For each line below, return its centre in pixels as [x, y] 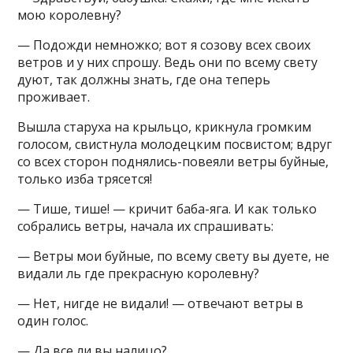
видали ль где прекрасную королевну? [139, 273]
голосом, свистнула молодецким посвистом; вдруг [175, 144]
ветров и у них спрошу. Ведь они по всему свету [168, 62]
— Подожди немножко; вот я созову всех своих [164, 45]
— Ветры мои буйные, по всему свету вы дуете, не [174, 256]
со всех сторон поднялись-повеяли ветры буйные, [173, 162]
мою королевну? [70, 15]
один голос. [53, 321]
